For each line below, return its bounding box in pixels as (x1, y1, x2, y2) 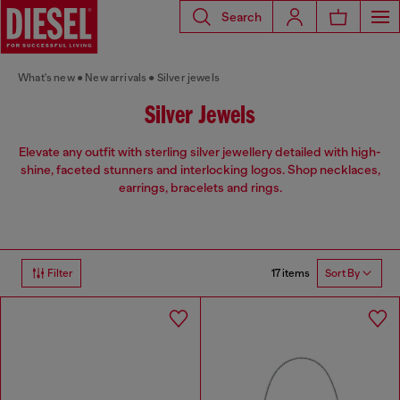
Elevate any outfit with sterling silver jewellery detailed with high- (19, 145, 381, 160)
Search (221, 9, 262, 24)
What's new (18, 71, 75, 84)
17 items (271, 266, 310, 279)
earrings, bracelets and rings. (118, 180, 282, 196)
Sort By (325, 267, 360, 280)
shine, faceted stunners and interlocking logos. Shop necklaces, (20, 162, 380, 178)
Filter (47, 267, 73, 280)
